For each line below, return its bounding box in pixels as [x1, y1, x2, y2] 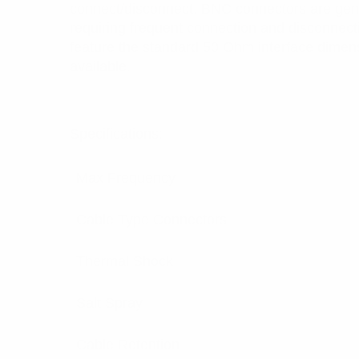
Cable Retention [76, 337, 179, 353]
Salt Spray [76, 295, 143, 311]
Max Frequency [76, 170, 175, 186]
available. [70, 58, 131, 75]
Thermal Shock [76, 253, 173, 269]
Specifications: [70, 126, 163, 142]
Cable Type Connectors [76, 212, 227, 228]
